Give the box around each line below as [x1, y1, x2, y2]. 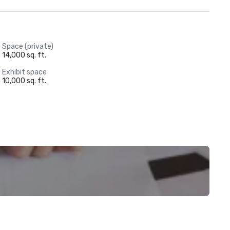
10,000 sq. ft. [2, 76, 46, 85]
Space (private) [2, 42, 53, 51]
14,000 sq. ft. [2, 51, 46, 60]
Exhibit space [2, 68, 47, 76]
